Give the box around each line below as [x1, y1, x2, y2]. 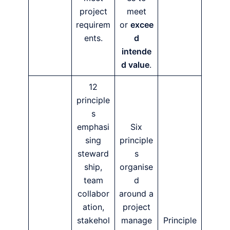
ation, [82, 201, 104, 212]
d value [121, 59, 149, 70]
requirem [76, 19, 110, 30]
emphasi [77, 121, 109, 132]
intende [121, 46, 151, 56]
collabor [77, 188, 109, 199]
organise [120, 161, 153, 172]
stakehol [76, 215, 110, 225]
